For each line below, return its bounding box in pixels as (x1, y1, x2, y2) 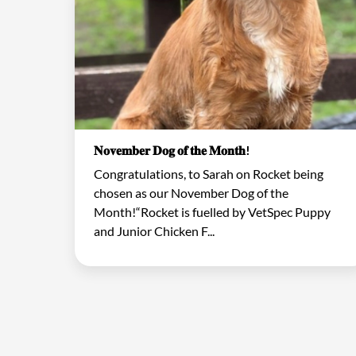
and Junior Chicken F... (94, 222, 215, 238)
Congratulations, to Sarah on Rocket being (94, 165, 323, 181)
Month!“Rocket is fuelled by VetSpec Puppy (94, 203, 331, 219)
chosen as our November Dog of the (94, 184, 288, 200)
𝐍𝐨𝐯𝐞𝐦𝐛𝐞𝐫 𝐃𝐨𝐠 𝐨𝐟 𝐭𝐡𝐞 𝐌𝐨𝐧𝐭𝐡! (94, 141, 250, 157)
